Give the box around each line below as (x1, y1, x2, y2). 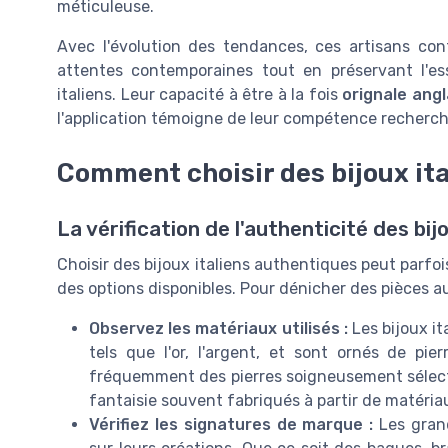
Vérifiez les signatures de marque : (89, 414, 374, 434)
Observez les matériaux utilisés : (89, 318, 348, 338)
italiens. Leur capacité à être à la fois (57, 85, 343, 105)
